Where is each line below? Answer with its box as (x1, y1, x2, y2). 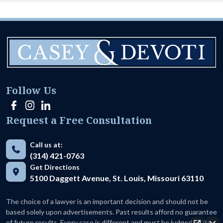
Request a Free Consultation (6, 113, 152, 127)
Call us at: (30, 140, 63, 149)
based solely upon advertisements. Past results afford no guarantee (6, 207, 217, 216)
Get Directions (30, 162, 80, 171)
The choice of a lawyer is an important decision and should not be (6, 197, 208, 206)
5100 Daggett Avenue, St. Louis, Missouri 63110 (30, 173, 204, 183)
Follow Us (6, 83, 56, 97)
